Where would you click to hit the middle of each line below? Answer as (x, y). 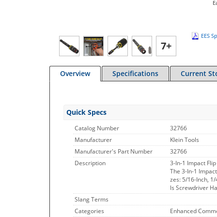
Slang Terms (92, 199)
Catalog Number (97, 128)
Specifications (135, 73)
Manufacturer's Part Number (114, 151)
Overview (75, 73)
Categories (89, 211)
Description (90, 163)
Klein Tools (185, 140)
